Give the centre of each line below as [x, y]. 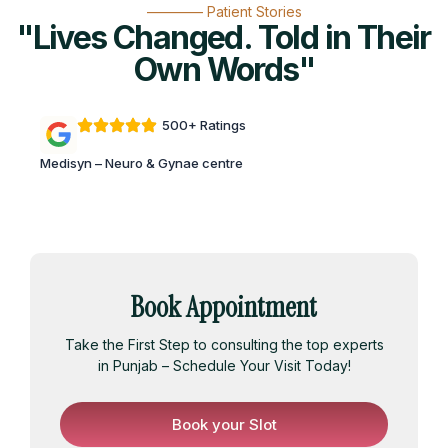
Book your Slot [224, 424]
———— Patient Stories [224, 11]
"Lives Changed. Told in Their [224, 37]
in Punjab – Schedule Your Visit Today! [224, 365]
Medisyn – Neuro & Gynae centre [141, 162]
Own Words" [224, 69]
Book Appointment [224, 307]
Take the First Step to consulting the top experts [224, 344]
